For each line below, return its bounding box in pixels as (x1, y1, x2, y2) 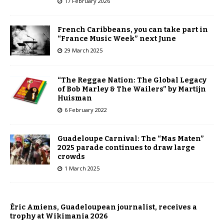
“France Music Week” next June (57, 34, 176, 43)
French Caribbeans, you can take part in (57, 25, 208, 34)
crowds (57, 152, 85, 161)
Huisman (57, 94, 92, 103)
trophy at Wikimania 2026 (10, 212, 108, 221)
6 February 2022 (64, 106, 107, 114)
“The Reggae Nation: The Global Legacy (57, 76, 206, 85)
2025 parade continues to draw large (57, 143, 195, 152)
